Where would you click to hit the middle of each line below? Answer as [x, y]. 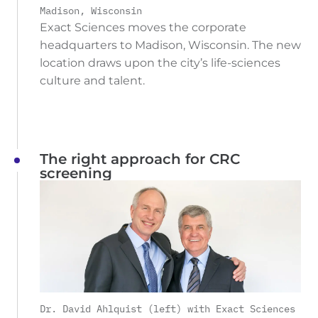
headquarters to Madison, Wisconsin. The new [170, 45]
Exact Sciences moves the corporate [143, 28]
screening [76, 174]
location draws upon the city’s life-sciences [160, 63]
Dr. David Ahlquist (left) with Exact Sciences [168, 308]
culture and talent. [92, 81]
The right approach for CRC [140, 159]
